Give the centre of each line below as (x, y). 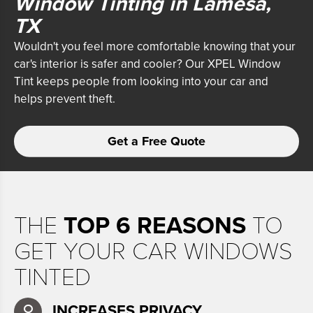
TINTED (52, 277)
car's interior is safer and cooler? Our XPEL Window (147, 64)
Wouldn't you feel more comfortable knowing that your (155, 46)
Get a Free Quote (156, 141)
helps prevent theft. (65, 99)
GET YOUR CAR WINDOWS (153, 252)
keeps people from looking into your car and (152, 81)
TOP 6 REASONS (155, 226)
